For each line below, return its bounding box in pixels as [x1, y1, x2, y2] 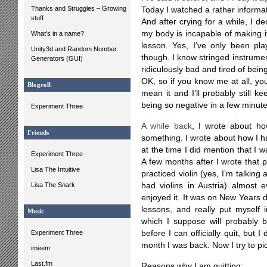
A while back [141, 122, 192, 131]
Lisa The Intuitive [31, 166, 80, 173]
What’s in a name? [31, 30, 84, 37]
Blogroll [27, 82, 51, 88]
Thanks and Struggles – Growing [31, 5, 126, 12]
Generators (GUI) [31, 55, 83, 62]
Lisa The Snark [31, 181, 75, 188]
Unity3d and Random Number [31, 45, 117, 52]
